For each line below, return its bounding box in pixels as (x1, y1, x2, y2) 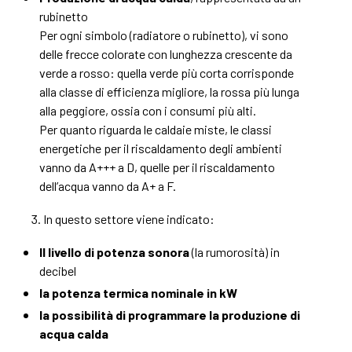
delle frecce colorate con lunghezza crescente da (39, 46, 292, 61)
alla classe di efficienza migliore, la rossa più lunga (39, 84, 299, 99)
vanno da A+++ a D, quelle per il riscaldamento (39, 159, 275, 174)
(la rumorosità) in (189, 244, 280, 259)
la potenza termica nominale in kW (39, 285, 237, 300)
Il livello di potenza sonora (39, 244, 189, 259)
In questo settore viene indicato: (43, 211, 214, 226)
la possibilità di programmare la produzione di (39, 307, 300, 322)
